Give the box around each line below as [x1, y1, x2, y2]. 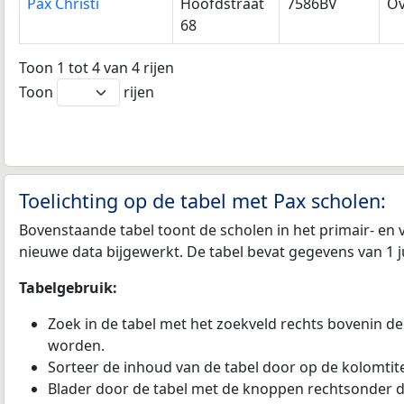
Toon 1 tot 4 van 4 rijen [19, 57, 174, 78]
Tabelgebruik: [19, 277, 117, 298]
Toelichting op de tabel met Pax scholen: [19, 187, 386, 214]
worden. [48, 335, 105, 355]
